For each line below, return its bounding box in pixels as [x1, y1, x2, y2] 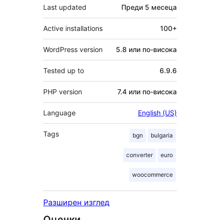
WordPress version [43, 45, 103, 54]
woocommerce [132, 171, 173, 179]
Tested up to [43, 66, 84, 75]
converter [126, 151, 153, 159]
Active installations [43, 24, 103, 33]
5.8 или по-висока [116, 45, 177, 54]
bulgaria [151, 132, 173, 139]
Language [43, 109, 76, 117]
